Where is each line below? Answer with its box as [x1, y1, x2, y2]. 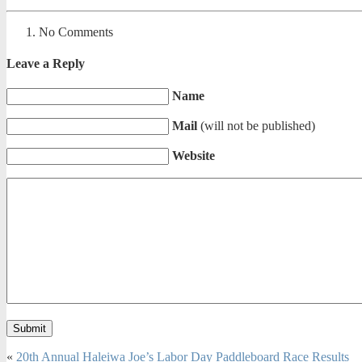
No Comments [39, 24, 113, 39]
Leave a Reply [6, 56, 85, 70]
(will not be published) [200, 119, 315, 133]
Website [172, 149, 215, 163]
